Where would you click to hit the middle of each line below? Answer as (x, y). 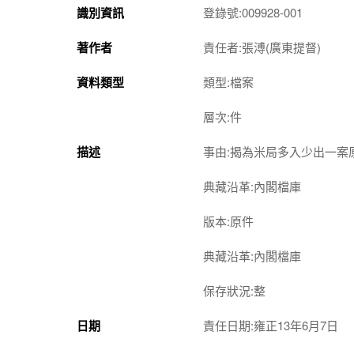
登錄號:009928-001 (253, 12)
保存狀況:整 (234, 290)
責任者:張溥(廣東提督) (262, 47)
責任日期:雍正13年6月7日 (271, 325)
